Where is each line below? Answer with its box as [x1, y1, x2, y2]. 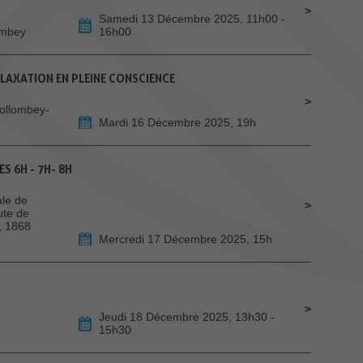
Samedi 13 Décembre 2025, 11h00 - [99, 12, 285, 26]
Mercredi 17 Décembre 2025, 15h [99, 233, 272, 246]
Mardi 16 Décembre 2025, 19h [99, 116, 256, 130]
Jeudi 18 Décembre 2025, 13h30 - [99, 310, 275, 324]
